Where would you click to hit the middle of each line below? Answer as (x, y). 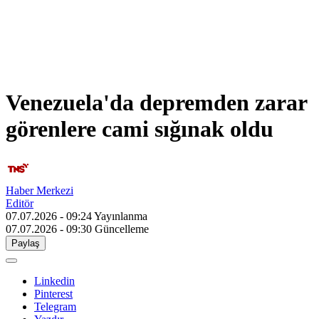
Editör (20, 204)
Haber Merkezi (40, 191)
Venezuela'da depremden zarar (156, 102)
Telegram (55, 307)
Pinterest (53, 294)
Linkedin (54, 281)
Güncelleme (122, 229)
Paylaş (26, 244)
